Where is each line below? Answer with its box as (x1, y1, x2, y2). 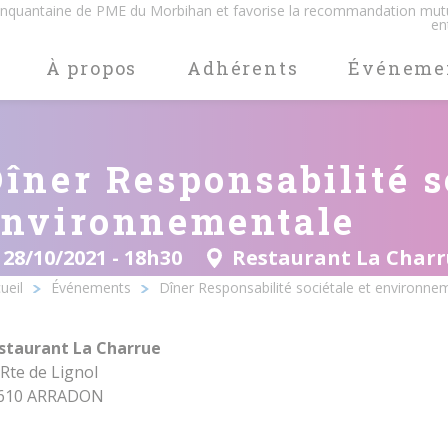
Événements (51, 278, 132, 297)
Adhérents (187, 56, 299, 80)
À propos (45, 56, 138, 80)
